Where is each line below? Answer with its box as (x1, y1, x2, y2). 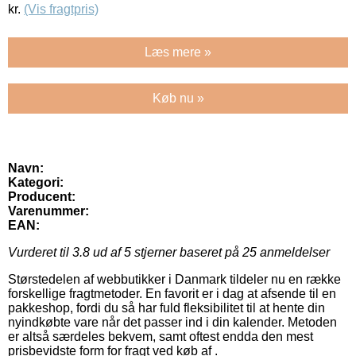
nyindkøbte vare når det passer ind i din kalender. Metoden (8, 315, 337, 330)
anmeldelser (257, 246, 330, 260)
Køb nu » (152, 91, 204, 106)
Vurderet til (8, 246, 72, 260)
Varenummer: (8, 204, 89, 219)
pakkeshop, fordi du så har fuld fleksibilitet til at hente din (8, 301, 325, 315)
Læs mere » (145, 45, 211, 60)
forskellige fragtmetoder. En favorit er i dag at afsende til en (8, 287, 336, 301)
